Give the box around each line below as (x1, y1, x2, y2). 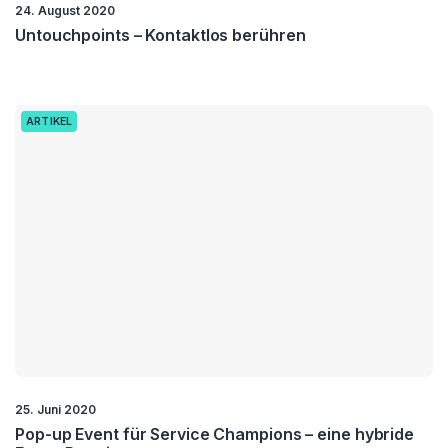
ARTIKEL (26, 115, 73, 129)
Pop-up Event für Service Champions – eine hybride (15, 423, 415, 444)
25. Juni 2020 (15, 401, 96, 417)
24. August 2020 (15, 3, 115, 19)
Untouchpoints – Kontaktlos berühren (15, 25, 306, 46)
